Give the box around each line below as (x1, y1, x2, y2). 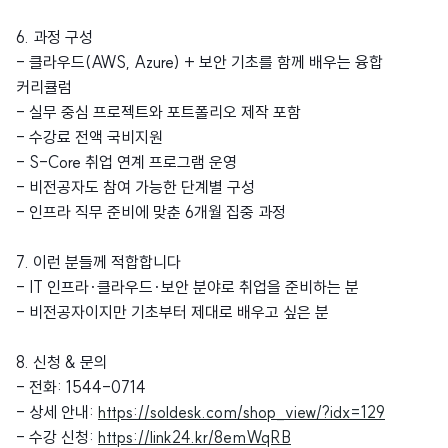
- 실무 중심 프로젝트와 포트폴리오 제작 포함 (16, 102, 301, 123)
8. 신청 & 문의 (16, 352, 108, 373)
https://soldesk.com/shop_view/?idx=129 (98, 402, 385, 423)
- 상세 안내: (16, 402, 98, 423)
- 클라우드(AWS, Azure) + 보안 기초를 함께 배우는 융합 (16, 52, 383, 73)
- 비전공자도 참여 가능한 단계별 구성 (16, 177, 255, 198)
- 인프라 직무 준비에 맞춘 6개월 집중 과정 (16, 202, 286, 223)
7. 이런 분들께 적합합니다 (16, 252, 181, 273)
